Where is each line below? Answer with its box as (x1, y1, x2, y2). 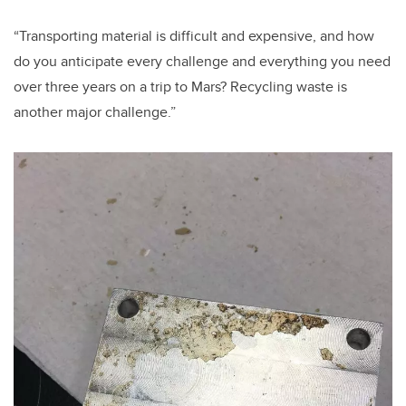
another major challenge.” (14, 101, 176, 123)
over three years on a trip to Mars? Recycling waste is (14, 76, 347, 98)
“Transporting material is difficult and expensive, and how (14, 25, 374, 47)
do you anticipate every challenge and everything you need (14, 51, 391, 72)
